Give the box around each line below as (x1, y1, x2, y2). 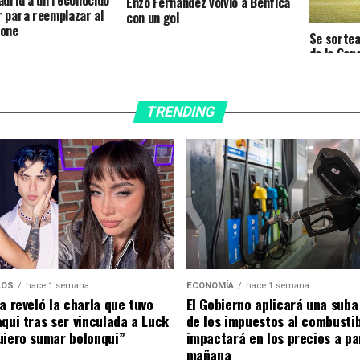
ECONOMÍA (186, 280, 234, 291)
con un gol (125, 8, 179, 28)
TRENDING (143, 104, 217, 121)
